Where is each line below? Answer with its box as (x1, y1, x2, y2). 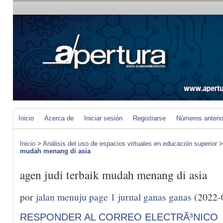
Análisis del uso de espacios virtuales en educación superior (43, 140, 217, 147)
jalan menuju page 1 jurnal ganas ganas (36, 190, 192, 203)
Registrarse (133, 114, 166, 122)
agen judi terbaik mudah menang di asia (20, 167, 207, 183)
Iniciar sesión (84, 114, 122, 122)
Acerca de (44, 114, 74, 122)
